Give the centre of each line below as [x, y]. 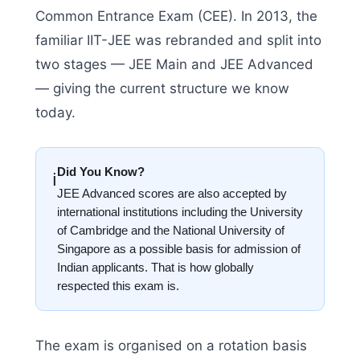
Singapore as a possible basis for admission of [179, 249]
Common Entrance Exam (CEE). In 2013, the [176, 16]
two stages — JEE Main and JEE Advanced [174, 64]
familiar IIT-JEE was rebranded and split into [178, 40]
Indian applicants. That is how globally [155, 267]
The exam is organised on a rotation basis [171, 345]
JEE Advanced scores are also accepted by [172, 193]
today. [55, 112]
